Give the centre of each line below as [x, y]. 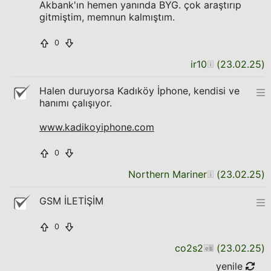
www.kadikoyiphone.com [97, 127]
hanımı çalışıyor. [76, 103]
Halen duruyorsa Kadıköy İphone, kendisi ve [139, 91]
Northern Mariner [168, 174]
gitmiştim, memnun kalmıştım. [107, 17]
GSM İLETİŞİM [71, 201]
